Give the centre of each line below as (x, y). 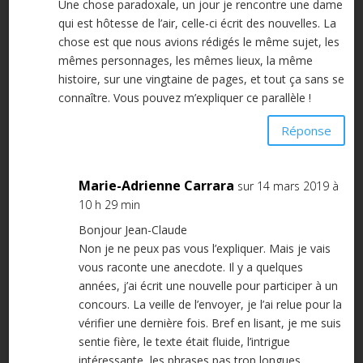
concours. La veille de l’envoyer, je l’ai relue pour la (210, 305)
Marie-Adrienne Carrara (156, 186)
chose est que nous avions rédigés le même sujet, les (199, 42)
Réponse (307, 130)
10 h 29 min (109, 205)
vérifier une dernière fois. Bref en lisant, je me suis (209, 323)
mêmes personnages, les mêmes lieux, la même (185, 61)
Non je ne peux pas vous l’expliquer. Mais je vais (204, 249)
